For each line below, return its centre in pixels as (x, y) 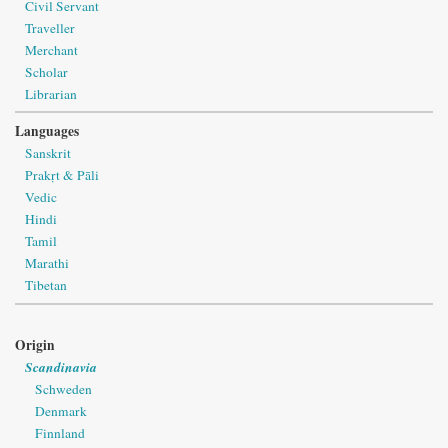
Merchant (51, 49)
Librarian (51, 93)
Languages (47, 131)
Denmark (61, 410)
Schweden (63, 388)
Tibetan (46, 285)
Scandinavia (61, 366)
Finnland (60, 432)
